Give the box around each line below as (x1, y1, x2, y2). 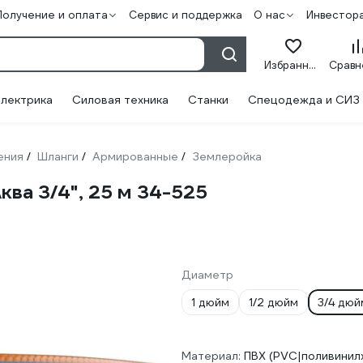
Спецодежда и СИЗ (248, 92, 360, 107)
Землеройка (192, 149, 262, 164)
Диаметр (181, 267, 233, 282)
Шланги (37, 149, 79, 164)
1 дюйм (191, 295, 229, 310)
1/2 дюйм (249, 295, 298, 310)
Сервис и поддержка (128, 8, 242, 22)
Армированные (92, 149, 178, 164)
